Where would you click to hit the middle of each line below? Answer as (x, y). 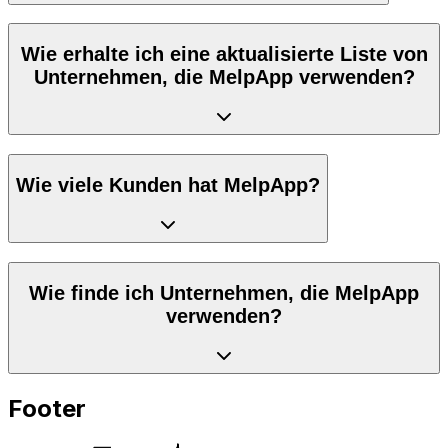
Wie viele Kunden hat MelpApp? (168, 184)
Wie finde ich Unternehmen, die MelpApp (224, 292)
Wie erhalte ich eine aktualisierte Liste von (224, 53)
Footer (47, 409)
